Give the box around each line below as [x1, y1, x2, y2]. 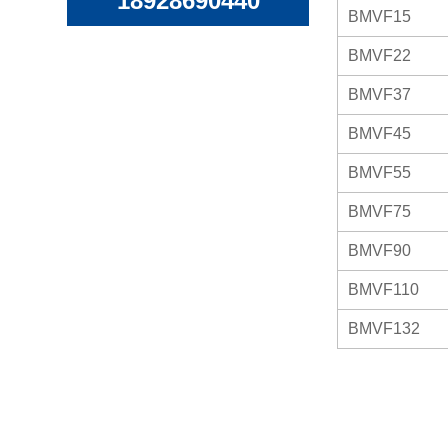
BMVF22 [348, 46, 412, 64]
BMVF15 [348, 7, 412, 25]
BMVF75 [348, 202, 412, 220]
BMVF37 [348, 85, 412, 103]
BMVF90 [348, 241, 412, 259]
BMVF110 [348, 280, 420, 298]
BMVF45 [348, 124, 412, 142]
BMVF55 [348, 163, 412, 181]
